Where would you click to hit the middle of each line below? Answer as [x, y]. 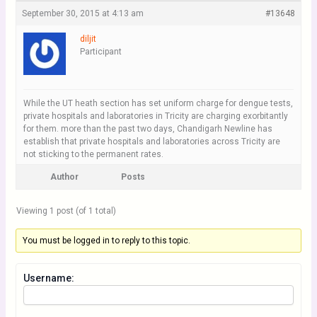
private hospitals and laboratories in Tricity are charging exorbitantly [155, 116]
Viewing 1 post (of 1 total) [66, 211]
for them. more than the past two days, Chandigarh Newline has [148, 129]
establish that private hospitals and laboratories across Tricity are [151, 142]
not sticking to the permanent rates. [93, 154]
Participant [100, 52]
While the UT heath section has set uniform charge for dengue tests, [158, 103]
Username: [48, 278]
